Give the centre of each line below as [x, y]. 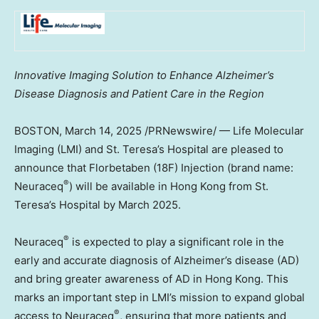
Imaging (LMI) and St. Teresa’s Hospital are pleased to [149, 150]
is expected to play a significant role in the [177, 242]
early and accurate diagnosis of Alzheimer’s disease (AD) [157, 261]
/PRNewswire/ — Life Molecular [223, 131]
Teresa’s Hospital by [66, 205]
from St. [247, 187]
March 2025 [148, 205]
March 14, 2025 [103, 131]
